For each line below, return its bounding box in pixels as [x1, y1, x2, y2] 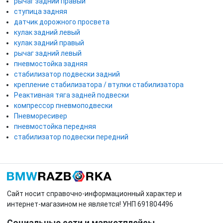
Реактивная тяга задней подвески [14, 91, 129, 99]
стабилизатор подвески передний [14, 132, 128, 141]
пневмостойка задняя [14, 59, 88, 68]
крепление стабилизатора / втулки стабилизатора [14, 80, 184, 89]
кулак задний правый [14, 38, 84, 47]
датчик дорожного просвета [14, 17, 110, 26]
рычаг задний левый [14, 49, 82, 57]
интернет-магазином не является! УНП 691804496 [7, 200, 173, 209]
